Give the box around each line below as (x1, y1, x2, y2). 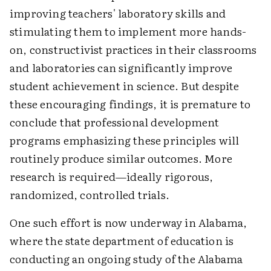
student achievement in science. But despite (10, 77, 240, 94)
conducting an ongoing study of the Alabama (10, 250, 243, 267)
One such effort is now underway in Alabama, (10, 214, 247, 231)
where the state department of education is (10, 232, 234, 249)
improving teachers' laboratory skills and (10, 5, 226, 22)
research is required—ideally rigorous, (10, 168, 214, 185)
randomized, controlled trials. (10, 186, 169, 203)
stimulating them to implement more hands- (10, 23, 247, 40)
